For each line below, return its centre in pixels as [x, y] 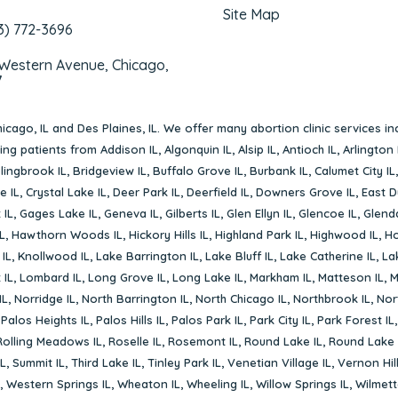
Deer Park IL [147, 191]
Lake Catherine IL [327, 255]
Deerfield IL [218, 191]
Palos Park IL [207, 319]
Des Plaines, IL [117, 127]
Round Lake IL [283, 341]
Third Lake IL [106, 362]
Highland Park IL [259, 234]
